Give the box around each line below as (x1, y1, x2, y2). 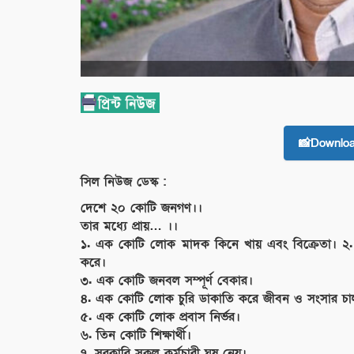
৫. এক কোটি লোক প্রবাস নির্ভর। (81, 307, 240, 326)
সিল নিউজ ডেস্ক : (81, 172, 166, 190)
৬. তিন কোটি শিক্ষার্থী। (81, 326, 191, 344)
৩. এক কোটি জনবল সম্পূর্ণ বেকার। (81, 271, 253, 289)
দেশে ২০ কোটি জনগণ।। (81, 198, 202, 217)
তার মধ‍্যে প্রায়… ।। (81, 217, 178, 235)
